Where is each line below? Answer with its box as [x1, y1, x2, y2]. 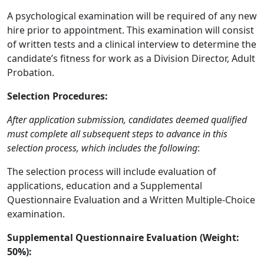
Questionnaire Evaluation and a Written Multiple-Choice [7, 193, 255, 206]
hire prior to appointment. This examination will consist [7, 24, 254, 37]
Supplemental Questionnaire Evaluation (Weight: [7, 231, 239, 244]
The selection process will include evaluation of [7, 165, 216, 178]
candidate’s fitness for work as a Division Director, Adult [7, 52, 255, 65]
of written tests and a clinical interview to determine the [7, 38, 256, 51]
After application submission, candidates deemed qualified [7, 113, 247, 126]
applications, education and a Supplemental [7, 179, 202, 192]
